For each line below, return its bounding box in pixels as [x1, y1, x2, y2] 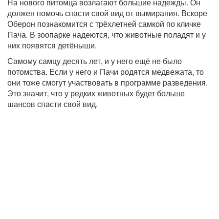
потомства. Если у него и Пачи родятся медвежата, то [7, 66, 204, 77]
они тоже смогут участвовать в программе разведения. [7, 76, 208, 88]
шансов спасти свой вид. [7, 98, 98, 109]
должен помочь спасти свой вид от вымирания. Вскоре [7, 7, 207, 19]
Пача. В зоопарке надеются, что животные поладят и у [7, 28, 206, 40]
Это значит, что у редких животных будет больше [7, 87, 185, 99]
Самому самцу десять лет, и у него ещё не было [7, 55, 182, 66]
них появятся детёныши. [7, 39, 97, 51]
